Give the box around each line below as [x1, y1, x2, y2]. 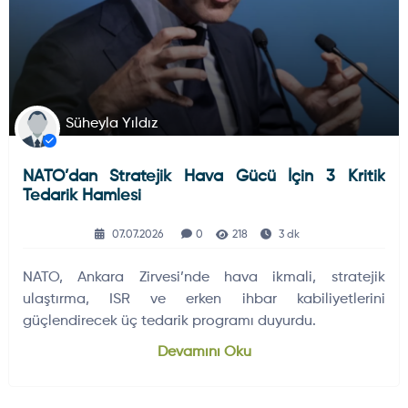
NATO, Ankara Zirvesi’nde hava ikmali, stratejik [22, 270, 385, 285]
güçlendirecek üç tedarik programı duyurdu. [22, 313, 316, 329]
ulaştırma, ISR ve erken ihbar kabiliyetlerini [22, 291, 385, 307]
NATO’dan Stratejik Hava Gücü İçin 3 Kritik [22, 168, 385, 185]
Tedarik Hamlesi [22, 187, 141, 204]
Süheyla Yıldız [65, 116, 158, 131]
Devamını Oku [157, 344, 251, 360]
